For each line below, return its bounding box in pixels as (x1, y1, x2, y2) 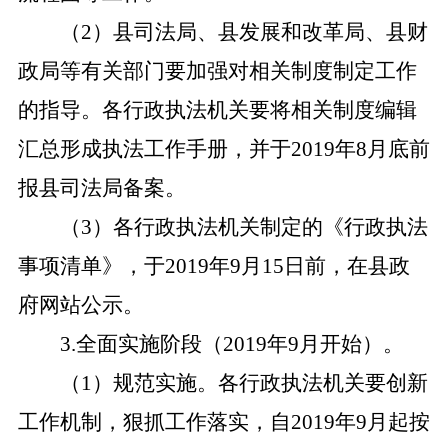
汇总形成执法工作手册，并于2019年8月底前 (17, 137, 430, 161)
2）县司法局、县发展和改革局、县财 (80, 20, 428, 44)
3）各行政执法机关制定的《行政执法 (80, 215, 428, 239)
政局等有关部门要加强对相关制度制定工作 (17, 59, 417, 83)
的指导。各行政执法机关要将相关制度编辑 (17, 98, 417, 122)
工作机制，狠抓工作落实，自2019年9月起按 (17, 410, 430, 434)
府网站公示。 (17, 293, 144, 317)
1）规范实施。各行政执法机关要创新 (80, 371, 428, 395)
